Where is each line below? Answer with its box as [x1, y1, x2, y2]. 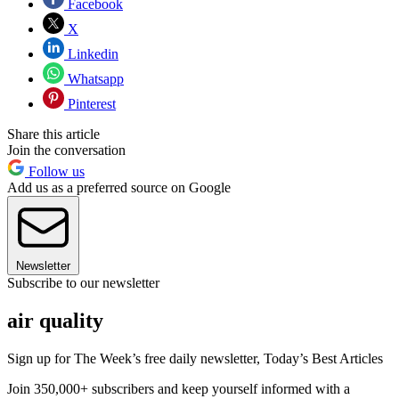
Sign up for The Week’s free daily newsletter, [7, 350, 264, 366]
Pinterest [64, 95, 116, 111]
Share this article [7, 126, 100, 142]
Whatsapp [64, 70, 124, 86]
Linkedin [64, 45, 118, 61]
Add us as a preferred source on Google [7, 179, 231, 195]
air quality [7, 308, 103, 332]
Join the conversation [7, 142, 126, 158]
